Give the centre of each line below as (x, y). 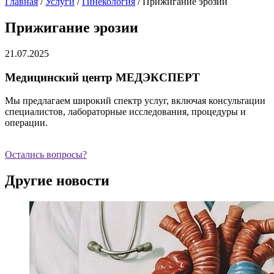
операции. (26, 123)
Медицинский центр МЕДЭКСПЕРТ (102, 77)
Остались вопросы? (46, 155)
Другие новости (57, 181)
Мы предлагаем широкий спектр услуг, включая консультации (135, 101)
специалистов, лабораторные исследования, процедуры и (125, 112)
